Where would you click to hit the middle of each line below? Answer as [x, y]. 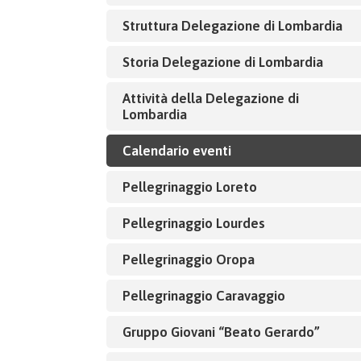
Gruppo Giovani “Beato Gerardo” [221, 332]
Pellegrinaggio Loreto [190, 187]
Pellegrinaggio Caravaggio [204, 296]
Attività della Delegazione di [211, 98]
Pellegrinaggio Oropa [189, 259]
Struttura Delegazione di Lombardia [232, 26]
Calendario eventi [177, 151]
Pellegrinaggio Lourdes [194, 223]
